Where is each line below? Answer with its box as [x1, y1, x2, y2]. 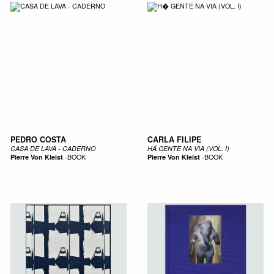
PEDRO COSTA [10, 134, 66, 146]
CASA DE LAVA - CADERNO [10, 144, 95, 154]
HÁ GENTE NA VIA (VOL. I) [147, 144, 229, 154]
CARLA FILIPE [147, 134, 201, 146]
